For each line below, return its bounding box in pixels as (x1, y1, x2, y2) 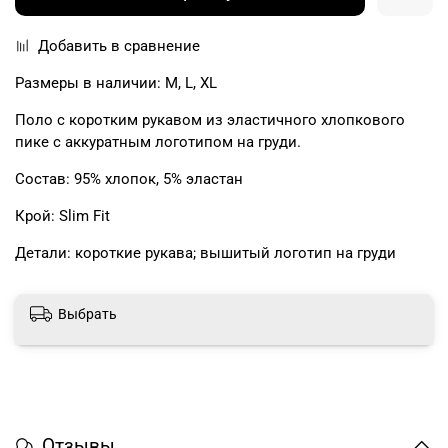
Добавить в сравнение (37, 36, 200, 55)
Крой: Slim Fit (15, 206, 110, 225)
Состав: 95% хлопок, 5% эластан (15, 169, 243, 188)
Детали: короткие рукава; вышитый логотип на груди (15, 243, 396, 262)
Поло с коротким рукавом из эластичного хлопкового (15, 110, 405, 129)
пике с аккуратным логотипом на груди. (15, 132, 301, 151)
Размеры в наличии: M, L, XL (15, 73, 217, 92)
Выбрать (58, 306, 117, 323)
